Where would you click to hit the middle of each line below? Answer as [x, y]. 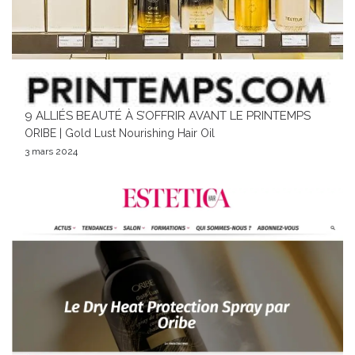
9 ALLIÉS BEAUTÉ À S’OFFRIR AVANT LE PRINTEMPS [168, 116]
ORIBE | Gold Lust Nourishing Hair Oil [120, 133]
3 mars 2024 [51, 151]
